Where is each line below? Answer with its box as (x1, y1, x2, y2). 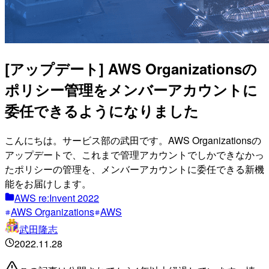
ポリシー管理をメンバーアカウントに (5, 79, 258, 100)
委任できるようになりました (5, 100, 199, 121)
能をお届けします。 (5, 176, 91, 190)
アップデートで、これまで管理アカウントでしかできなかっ (5, 147, 264, 162)
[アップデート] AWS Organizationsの (5, 58, 257, 79)
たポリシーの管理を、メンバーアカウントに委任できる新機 (5, 162, 264, 176)
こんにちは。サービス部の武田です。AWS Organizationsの (5, 133, 261, 147)
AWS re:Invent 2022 (14, 190, 99, 205)
